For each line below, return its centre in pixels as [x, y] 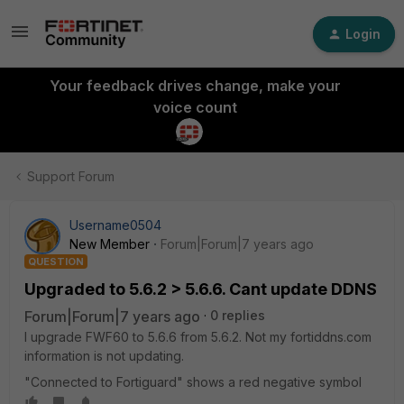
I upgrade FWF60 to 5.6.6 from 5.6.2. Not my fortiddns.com [198, 337]
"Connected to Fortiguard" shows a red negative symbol [193, 382]
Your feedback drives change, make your [195, 86]
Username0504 [115, 225]
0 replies [238, 315]
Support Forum [71, 176]
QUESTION [56, 262]
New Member [110, 244]
